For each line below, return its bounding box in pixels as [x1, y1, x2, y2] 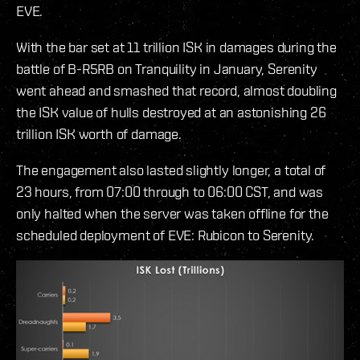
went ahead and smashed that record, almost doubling [16, 82, 337, 100]
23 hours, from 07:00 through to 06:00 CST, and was [16, 183, 324, 201]
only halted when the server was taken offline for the [16, 205, 329, 223]
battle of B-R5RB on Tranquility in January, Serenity [16, 60, 317, 78]
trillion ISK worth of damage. [16, 125, 182, 143]
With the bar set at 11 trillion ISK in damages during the [16, 39, 337, 56]
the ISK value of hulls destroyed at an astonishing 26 [16, 104, 326, 121]
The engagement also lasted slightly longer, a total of [16, 162, 326, 179]
